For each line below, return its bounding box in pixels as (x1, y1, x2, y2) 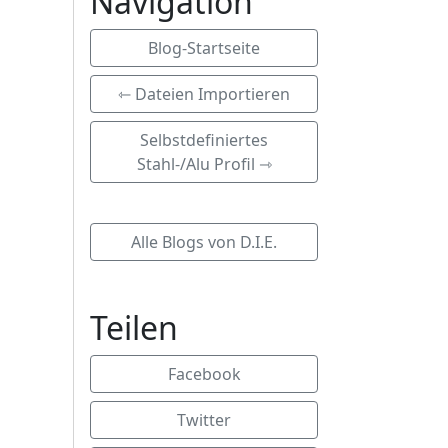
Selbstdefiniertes (140, 129, 268, 151)
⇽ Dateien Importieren (118, 83, 290, 105)
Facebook (167, 363, 241, 385)
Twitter (177, 409, 231, 431)
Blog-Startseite (148, 37, 260, 59)
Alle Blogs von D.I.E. (131, 231, 277, 253)
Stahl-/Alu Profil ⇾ (136, 153, 272, 175)
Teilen (90, 306, 178, 349)
